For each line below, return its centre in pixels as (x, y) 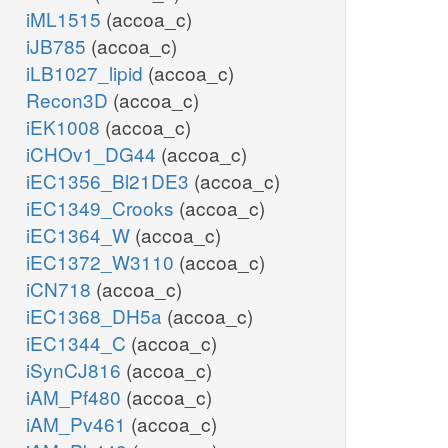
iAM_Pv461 (78, 424)
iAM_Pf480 (76, 397)
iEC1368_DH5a (96, 316)
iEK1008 (65, 127)
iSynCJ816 (76, 370)
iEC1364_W (80, 235)
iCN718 (61, 289)
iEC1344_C (78, 343)
